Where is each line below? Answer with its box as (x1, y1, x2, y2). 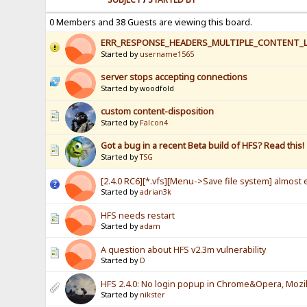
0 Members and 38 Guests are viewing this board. (49, 16, 253, 29)
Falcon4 (140, 118, 169, 128)
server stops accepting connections (101, 71, 248, 84)
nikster (140, 290, 166, 300)
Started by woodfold (101, 84, 175, 94)
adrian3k (140, 187, 172, 197)
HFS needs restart (101, 210, 175, 222)
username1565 (140, 49, 195, 60)
